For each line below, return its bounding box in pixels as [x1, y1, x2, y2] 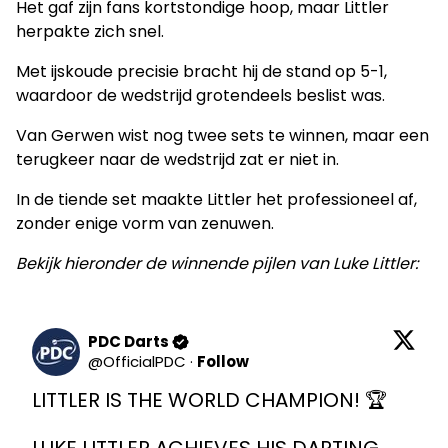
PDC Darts [88, 331, 169, 353]
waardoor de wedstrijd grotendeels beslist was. [16, 84, 385, 108]
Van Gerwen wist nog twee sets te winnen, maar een [16, 124, 429, 148]
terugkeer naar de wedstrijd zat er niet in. [16, 148, 339, 172]
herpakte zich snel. [16, 20, 164, 44]
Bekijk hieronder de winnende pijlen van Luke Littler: [16, 252, 418, 276]
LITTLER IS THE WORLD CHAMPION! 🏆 [32, 386, 387, 415]
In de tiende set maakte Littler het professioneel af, [16, 188, 417, 212]
